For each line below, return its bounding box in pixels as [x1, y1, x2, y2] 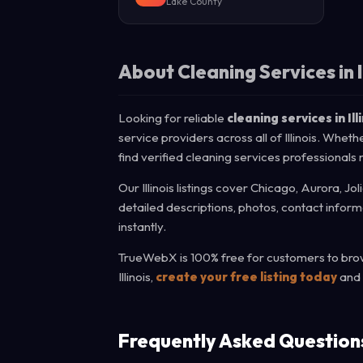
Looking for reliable [118, 110, 227, 126]
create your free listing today [156, 269, 337, 284]
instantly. [118, 219, 166, 234]
